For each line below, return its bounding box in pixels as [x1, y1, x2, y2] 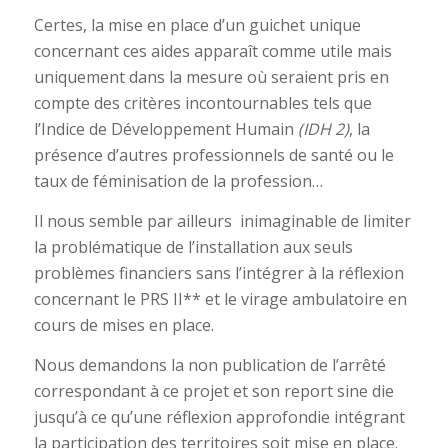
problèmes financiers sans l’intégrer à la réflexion [33, 261, 404, 284]
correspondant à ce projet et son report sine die [33, 379, 394, 402]
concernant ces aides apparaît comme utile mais [33, 40, 392, 63]
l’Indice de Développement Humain [33, 118, 298, 141]
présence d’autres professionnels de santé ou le [33, 144, 394, 167]
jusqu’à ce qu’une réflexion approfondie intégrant [33, 405, 405, 428]
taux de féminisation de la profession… [33, 170, 323, 193]
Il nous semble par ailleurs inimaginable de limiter [33, 209, 411, 232]
